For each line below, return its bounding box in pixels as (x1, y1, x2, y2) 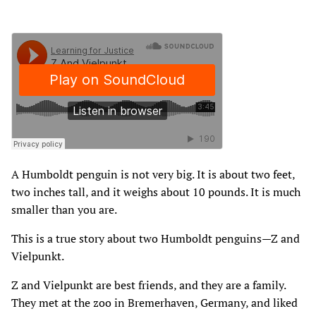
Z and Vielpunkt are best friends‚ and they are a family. (11, 276, 286, 293)
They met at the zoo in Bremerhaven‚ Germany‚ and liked (11, 294, 298, 310)
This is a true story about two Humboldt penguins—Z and (11, 230, 300, 246)
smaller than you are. (11, 201, 117, 217)
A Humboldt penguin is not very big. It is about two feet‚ (11, 166, 295, 182)
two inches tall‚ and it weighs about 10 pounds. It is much (11, 183, 300, 200)
